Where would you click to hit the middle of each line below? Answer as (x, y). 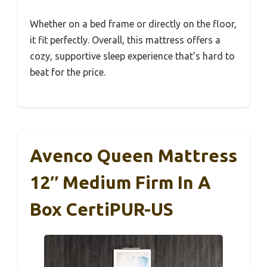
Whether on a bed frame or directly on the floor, (133, 24)
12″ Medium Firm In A (120, 182)
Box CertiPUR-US (102, 209)
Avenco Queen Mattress (133, 155)
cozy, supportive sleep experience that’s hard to (132, 56)
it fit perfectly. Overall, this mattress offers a (125, 40)
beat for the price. (68, 72)
